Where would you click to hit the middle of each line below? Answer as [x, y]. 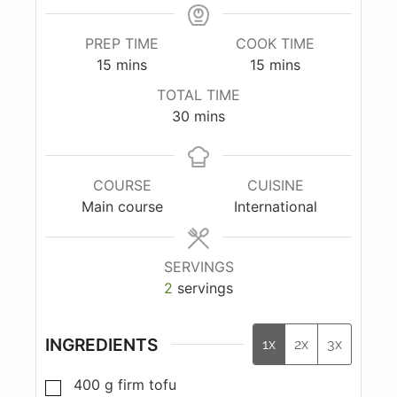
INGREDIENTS [101, 344]
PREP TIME [122, 44]
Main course [122, 207]
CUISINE [275, 186]
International [275, 207]
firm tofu [147, 384]
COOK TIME [275, 44]
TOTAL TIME [198, 95]
